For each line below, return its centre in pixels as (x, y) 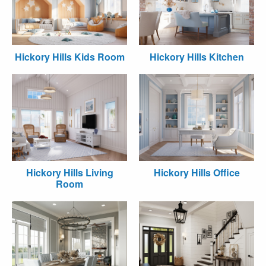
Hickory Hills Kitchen (197, 57)
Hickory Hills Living (69, 172)
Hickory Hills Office (197, 172)
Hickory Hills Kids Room (69, 57)
